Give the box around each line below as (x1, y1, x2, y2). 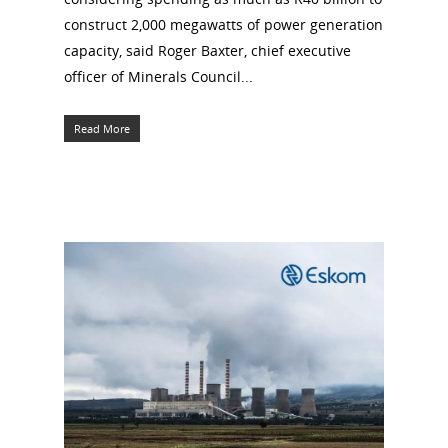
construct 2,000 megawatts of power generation (64, 15, 383, 35)
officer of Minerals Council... (64, 67, 253, 87)
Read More (74, 121, 130, 137)
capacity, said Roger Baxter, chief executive (64, 41, 351, 61)
